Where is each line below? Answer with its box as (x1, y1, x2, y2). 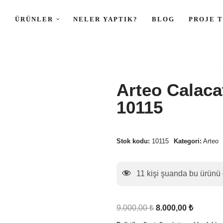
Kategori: (174, 137, 202, 145)
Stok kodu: (116, 137, 152, 145)
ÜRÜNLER (15, 15, 53, 23)
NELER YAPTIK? (73, 15, 138, 23)
